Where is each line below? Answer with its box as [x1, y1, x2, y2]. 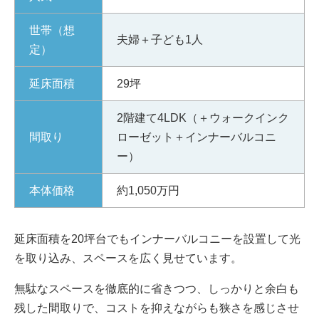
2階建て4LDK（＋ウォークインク [117, 111, 289, 124]
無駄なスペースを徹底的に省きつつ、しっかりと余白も [14, 282, 299, 295]
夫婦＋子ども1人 [117, 33, 203, 46]
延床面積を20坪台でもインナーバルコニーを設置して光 [14, 232, 300, 245]
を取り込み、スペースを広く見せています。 [14, 251, 242, 264]
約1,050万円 [117, 184, 179, 197]
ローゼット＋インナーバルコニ [117, 130, 276, 143]
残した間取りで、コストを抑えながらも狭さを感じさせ [14, 301, 299, 314]
